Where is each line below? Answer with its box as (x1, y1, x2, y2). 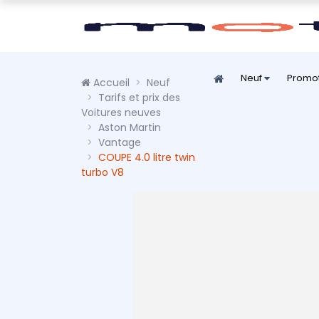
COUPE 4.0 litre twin (98, 150, 195, 164)
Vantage (98, 135, 141, 150)
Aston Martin (98, 120, 161, 135)
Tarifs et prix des (98, 90, 180, 105)
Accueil (90, 75, 130, 90)
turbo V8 (81, 165, 124, 179)
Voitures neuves (81, 105, 161, 120)
